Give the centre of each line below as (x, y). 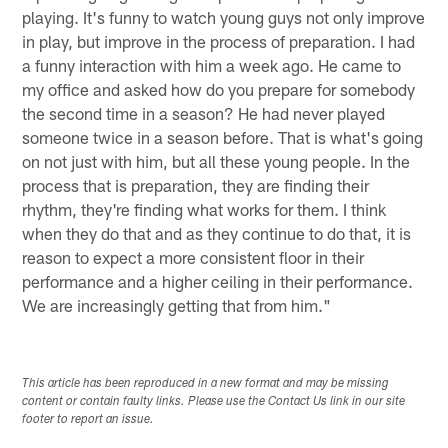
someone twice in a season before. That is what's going (223, 136)
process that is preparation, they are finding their (196, 184)
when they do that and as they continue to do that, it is (217, 232)
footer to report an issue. (88, 420)
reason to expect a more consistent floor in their (193, 256)
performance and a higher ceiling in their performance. (218, 280)
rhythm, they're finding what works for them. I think (204, 208)
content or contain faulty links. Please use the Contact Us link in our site (214, 402)
